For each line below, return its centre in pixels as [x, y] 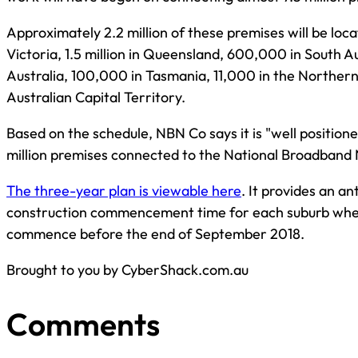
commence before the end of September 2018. [155, 234]
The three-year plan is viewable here [124, 191]
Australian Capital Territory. [96, 97]
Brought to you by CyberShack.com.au [127, 270]
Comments [83, 324]
